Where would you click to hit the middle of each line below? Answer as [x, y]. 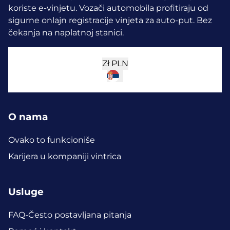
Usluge [26, 191]
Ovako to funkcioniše [52, 140]
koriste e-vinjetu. [44, 8]
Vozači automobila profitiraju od [144, 8]
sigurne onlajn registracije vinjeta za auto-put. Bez [110, 20]
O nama [28, 117]
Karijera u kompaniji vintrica [65, 157]
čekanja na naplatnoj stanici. [66, 32]
